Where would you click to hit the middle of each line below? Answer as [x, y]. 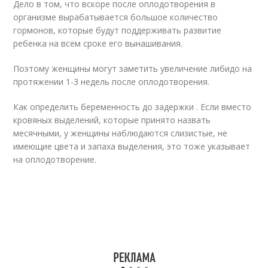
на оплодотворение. [55, 159]
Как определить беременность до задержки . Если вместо [133, 107]
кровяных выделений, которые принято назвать [112, 120]
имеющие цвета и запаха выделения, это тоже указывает [132, 146]
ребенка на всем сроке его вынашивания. [98, 43]
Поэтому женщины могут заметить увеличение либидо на [133, 68]
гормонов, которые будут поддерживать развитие [118, 30]
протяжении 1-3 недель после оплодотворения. [112, 82]
